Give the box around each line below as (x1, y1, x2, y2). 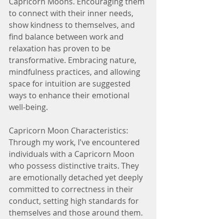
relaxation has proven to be (9, 43, 112, 54)
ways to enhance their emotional (9, 90, 131, 101)
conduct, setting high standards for (9, 196, 141, 206)
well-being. (9, 102, 48, 112)
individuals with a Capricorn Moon (9, 149, 136, 159)
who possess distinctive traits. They (9, 160, 141, 171)
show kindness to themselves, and (9, 20, 137, 30)
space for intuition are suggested (9, 78, 132, 89)
